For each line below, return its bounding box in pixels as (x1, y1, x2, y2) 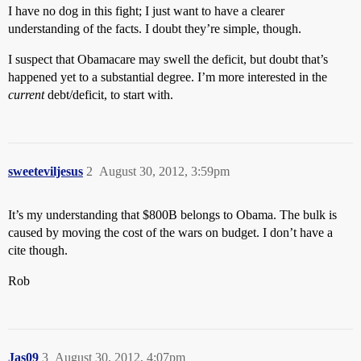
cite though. (8, 243, 68, 257)
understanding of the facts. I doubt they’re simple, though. (8, 22, 301, 35)
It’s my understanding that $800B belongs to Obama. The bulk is (8, 208, 337, 222)
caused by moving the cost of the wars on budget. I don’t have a (8, 226, 333, 239)
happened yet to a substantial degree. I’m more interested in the (8, 70, 327, 84)
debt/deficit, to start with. (44, 88, 173, 102)
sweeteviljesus (8, 164, 83, 178)
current (8, 88, 44, 102)
